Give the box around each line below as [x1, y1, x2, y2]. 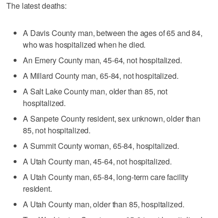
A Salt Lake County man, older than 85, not [23, 85, 168, 97]
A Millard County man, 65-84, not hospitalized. [23, 70, 179, 81]
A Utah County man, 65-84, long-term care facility [23, 171, 189, 182]
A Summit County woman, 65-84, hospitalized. [23, 140, 180, 151]
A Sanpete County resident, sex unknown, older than [23, 112, 201, 124]
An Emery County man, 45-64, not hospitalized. [23, 54, 182, 66]
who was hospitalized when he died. [23, 38, 146, 50]
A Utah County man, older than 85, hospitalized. [23, 198, 184, 210]
